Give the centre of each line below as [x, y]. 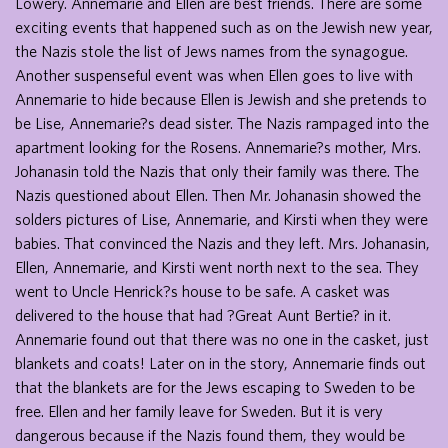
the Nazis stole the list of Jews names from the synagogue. [211, 51]
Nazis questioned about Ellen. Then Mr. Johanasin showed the [218, 195]
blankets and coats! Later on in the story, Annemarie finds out [220, 363]
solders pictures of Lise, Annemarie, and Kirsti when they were [221, 219]
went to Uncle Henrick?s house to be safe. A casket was [202, 291]
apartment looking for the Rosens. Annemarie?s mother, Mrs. [218, 147]
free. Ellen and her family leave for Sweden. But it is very [199, 411]
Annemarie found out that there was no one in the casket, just [222, 339]
